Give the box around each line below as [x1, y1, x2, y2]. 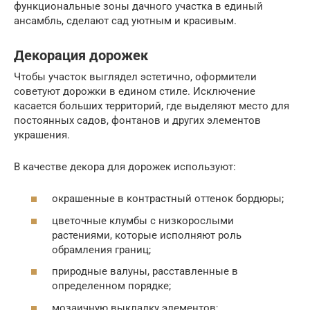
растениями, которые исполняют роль [52, 228, 241, 241]
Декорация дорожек [14, 48, 148, 64]
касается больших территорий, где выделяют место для [14, 99, 289, 112]
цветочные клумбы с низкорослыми [52, 214, 234, 227]
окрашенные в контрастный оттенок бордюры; [52, 192, 284, 206]
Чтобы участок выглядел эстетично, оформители [14, 70, 257, 83]
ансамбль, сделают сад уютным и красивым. [14, 14, 237, 27]
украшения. [14, 128, 70, 141]
